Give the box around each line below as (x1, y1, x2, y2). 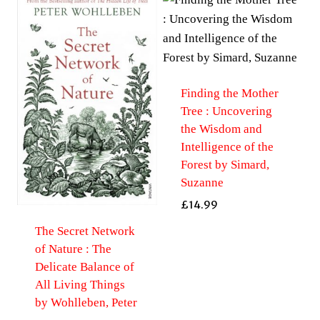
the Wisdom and (180, 121, 262, 136)
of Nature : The (34, 242, 111, 256)
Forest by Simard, (180, 157, 269, 171)
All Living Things (34, 278, 125, 292)
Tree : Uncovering (180, 104, 272, 118)
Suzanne (180, 175, 224, 189)
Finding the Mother (180, 86, 279, 100)
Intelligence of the (180, 139, 274, 154)
